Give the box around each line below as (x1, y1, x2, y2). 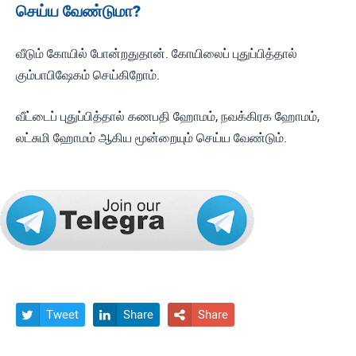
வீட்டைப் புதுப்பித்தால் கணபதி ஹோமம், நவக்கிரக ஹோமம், (16, 109, 319, 124)
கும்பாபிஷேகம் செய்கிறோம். (16, 68, 163, 83)
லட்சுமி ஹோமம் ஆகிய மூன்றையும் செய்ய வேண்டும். (16, 130, 287, 145)
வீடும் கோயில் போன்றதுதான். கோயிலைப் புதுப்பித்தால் (16, 46, 297, 61)
